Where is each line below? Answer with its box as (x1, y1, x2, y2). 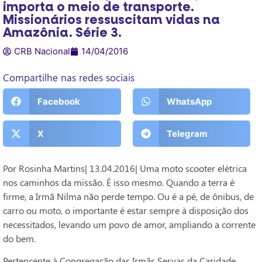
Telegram (167, 127, 208, 139)
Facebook (37, 95, 80, 107)
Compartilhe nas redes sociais (3, 71, 135, 84)
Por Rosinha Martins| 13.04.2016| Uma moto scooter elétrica (3, 161, 247, 174)
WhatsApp (167, 95, 212, 107)
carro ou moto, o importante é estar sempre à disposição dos (3, 204, 249, 216)
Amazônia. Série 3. (3, 25, 122, 42)
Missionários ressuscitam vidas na (3, 12, 220, 29)
